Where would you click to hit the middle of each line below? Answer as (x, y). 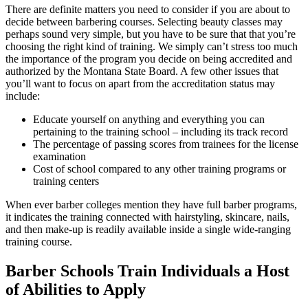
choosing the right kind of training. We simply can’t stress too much (152, 46)
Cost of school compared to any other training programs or (159, 168)
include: (23, 96)
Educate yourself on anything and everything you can (149, 119)
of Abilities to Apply (76, 289)
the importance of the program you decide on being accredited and (149, 58)
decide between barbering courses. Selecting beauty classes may (144, 21)
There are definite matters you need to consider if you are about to (148, 9)
